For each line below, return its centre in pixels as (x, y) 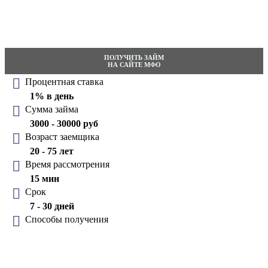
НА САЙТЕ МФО (134, 64)
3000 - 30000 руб (64, 123)
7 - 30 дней (52, 206)
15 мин (45, 178)
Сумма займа (52, 109)
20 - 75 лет (52, 151)
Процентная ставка (64, 81)
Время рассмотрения (67, 164)
